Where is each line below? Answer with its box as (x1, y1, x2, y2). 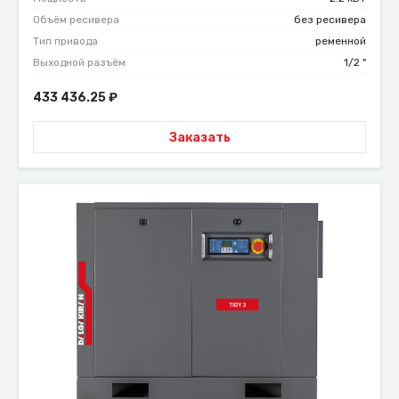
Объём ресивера (33, 13, 119, 27)
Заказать (168, 129, 231, 145)
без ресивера (294, 13, 366, 27)
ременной (315, 35, 366, 48)
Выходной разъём (33, 56, 126, 69)
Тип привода (33, 35, 98, 48)
